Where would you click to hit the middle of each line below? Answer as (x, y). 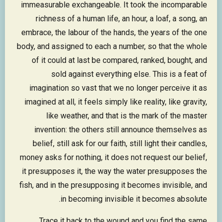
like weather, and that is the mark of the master (127, 116)
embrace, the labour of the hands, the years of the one (114, 33)
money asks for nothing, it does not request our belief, (113, 158)
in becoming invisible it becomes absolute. (134, 199)
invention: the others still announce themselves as (121, 130)
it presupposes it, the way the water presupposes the (114, 171)
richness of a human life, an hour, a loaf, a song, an (121, 19)
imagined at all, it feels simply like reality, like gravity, (116, 102)
